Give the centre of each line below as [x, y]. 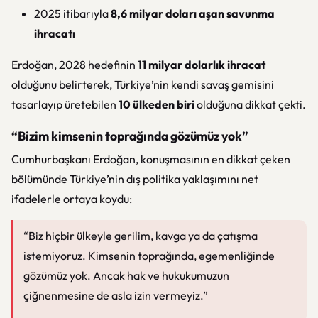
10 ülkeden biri [157, 104]
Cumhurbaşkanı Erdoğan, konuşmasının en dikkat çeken [151, 159]
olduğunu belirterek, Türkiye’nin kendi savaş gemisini [143, 84]
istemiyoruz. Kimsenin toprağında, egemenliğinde [149, 256]
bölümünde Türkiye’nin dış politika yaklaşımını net [135, 179]
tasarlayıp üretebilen [65, 104]
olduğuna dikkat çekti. [250, 104]
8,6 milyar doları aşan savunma [193, 13]
